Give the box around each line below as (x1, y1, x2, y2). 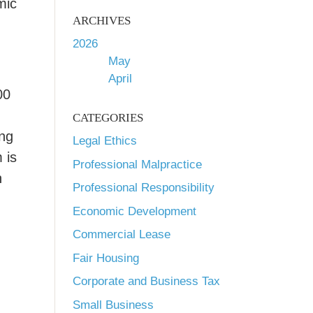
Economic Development (73, 204, 196, 218)
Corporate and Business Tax (73, 275, 220, 288)
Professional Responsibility (73, 181, 214, 194)
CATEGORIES (73, 111, 143, 124)
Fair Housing (73, 251, 139, 265)
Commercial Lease (73, 228, 170, 241)
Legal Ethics (73, 134, 137, 147)
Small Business (73, 298, 154, 312)
